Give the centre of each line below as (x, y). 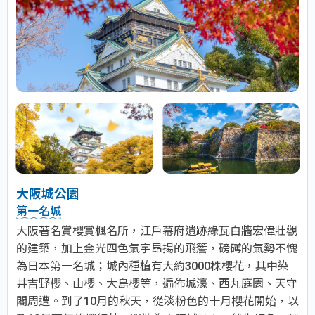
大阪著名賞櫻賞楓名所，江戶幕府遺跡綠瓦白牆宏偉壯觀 (157, 231)
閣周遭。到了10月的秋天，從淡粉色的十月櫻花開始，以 (157, 302)
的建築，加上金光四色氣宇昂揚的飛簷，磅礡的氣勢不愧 (157, 249)
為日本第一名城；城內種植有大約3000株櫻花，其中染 (153, 266)
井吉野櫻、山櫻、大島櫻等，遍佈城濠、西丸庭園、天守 (157, 284)
